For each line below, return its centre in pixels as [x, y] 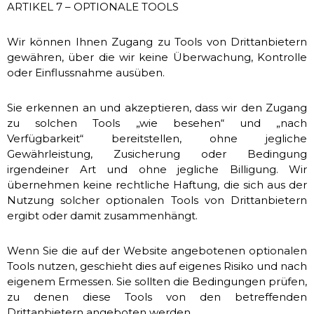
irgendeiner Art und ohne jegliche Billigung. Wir [157, 169]
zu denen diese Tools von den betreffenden [157, 297]
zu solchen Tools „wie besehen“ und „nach [157, 123]
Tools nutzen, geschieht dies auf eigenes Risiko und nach [157, 266]
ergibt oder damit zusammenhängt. [102, 216]
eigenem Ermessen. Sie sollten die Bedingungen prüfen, [157, 281]
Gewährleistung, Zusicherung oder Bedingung [157, 154]
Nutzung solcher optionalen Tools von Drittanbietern [157, 200]
